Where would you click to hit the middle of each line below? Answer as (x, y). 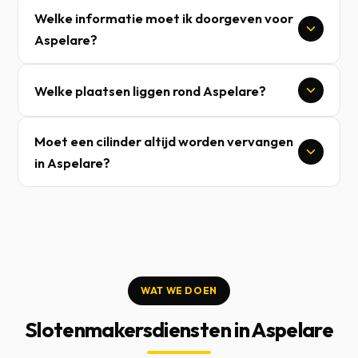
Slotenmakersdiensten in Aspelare (179, 330)
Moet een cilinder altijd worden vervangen (164, 141)
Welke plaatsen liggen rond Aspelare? (151, 90)
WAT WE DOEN (179, 290)
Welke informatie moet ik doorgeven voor (164, 18)
